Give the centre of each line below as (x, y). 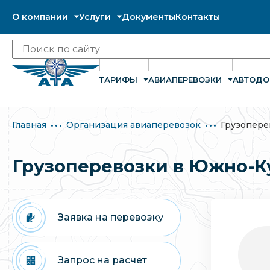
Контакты (198, 17)
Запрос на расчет (102, 260)
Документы (149, 17)
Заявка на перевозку (111, 217)
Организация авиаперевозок (133, 124)
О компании (40, 17)
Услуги (95, 17)
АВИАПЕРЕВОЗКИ (185, 79)
